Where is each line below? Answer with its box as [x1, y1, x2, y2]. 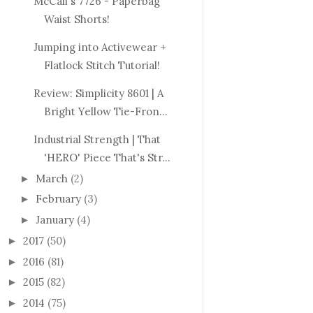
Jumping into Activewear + [33, 40, 166, 54]
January [36, 213, 74, 227]
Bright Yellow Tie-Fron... [43, 104, 168, 118]
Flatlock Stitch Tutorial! [43, 58, 160, 72]
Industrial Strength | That [33, 132, 161, 146]
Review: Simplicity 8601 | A [33, 86, 163, 100]
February [36, 192, 81, 206]
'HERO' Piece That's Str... [43, 150, 170, 164]
